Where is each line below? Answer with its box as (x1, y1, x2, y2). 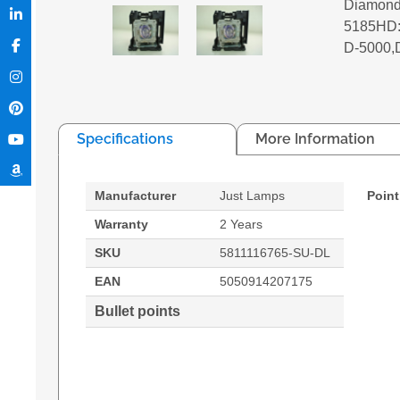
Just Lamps (220, 187, 285, 203)
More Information (255, 129, 375, 147)
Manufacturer (95, 187, 176, 203)
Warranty (95, 216, 148, 231)
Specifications (77, 129, 173, 147)
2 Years (220, 216, 262, 231)
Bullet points (95, 303, 180, 319)
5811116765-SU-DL (220, 245, 333, 260)
